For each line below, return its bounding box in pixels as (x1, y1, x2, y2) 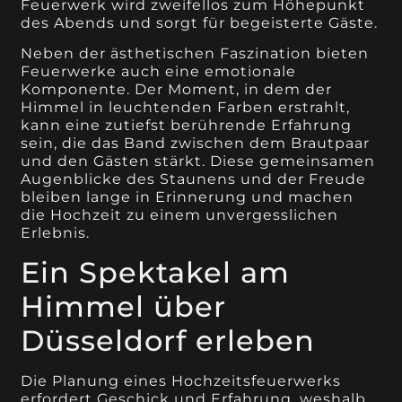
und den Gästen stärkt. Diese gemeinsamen (21, 153, 376, 170)
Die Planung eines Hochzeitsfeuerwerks (21, 371, 342, 389)
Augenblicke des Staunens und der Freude (21, 170, 367, 188)
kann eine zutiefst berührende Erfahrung (21, 117, 353, 135)
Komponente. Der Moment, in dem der (21, 81, 333, 99)
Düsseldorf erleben (21, 322, 316, 358)
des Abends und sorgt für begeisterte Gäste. (21, 13, 379, 31)
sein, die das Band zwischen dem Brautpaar (21, 135, 371, 153)
